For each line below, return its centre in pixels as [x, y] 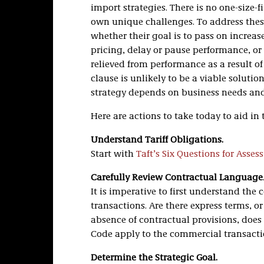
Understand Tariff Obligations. [157, 140]
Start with [113, 154]
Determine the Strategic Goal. [154, 258]
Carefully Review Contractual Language [176, 178]
